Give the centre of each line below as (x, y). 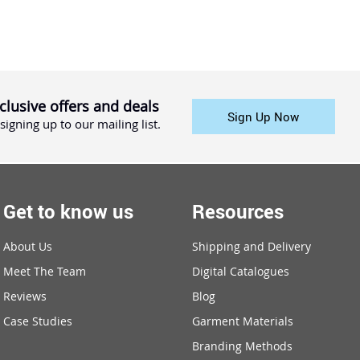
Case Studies (38, 321)
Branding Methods (242, 346)
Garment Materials (242, 321)
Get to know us (69, 212)
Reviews (25, 297)
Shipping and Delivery (251, 247)
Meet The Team (45, 272)
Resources (237, 212)
